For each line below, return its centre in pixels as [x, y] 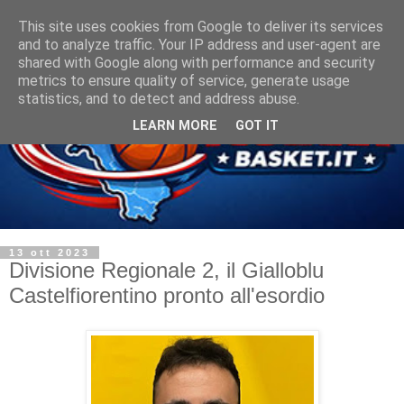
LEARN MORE [175, 126]
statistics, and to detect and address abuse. [159, 99]
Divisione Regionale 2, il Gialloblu [166, 270]
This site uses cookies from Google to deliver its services [201, 27]
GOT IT [257, 126]
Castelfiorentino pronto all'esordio [167, 295]
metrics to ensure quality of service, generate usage [184, 81]
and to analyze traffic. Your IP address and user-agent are [199, 45]
